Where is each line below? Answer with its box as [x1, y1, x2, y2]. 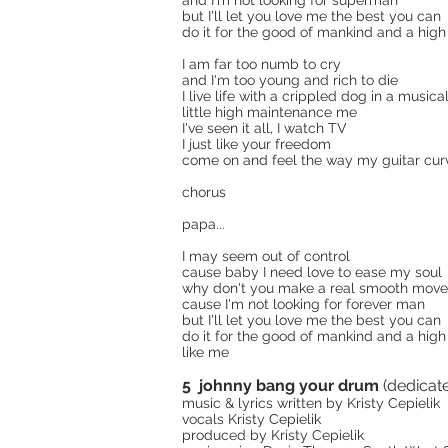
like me [182, 344, 229, 360]
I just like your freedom [182, 136, 331, 152]
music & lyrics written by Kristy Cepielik [182, 395, 440, 411]
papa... [182, 216, 225, 232]
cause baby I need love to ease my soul [182, 264, 442, 280]
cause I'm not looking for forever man [182, 296, 425, 312]
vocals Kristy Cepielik [182, 411, 321, 427]
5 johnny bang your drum [182, 376, 383, 395]
